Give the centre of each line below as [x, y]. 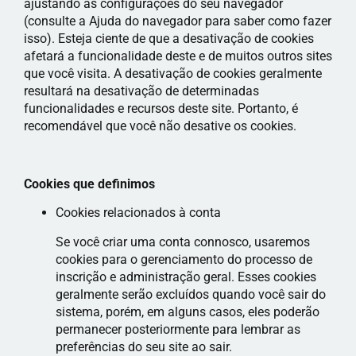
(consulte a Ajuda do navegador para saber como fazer [178, 21]
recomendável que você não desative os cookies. [160, 126]
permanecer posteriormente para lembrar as [178, 329]
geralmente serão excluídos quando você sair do [191, 294]
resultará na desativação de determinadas [141, 91]
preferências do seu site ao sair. [144, 346]
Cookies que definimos [89, 184]
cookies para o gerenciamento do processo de [184, 259]
